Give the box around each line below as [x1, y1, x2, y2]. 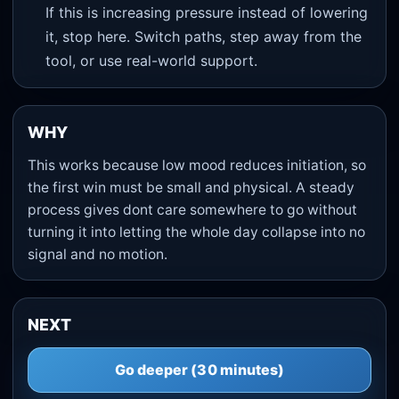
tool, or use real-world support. [45, 51, 257, 69]
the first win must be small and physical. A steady [28, 179, 355, 197]
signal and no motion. [28, 246, 168, 264]
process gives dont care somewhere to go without [28, 201, 358, 219]
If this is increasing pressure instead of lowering [45, 3, 368, 21]
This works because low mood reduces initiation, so [28, 157, 367, 175]
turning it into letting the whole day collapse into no [28, 224, 366, 241]
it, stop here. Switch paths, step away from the [45, 27, 362, 45]
